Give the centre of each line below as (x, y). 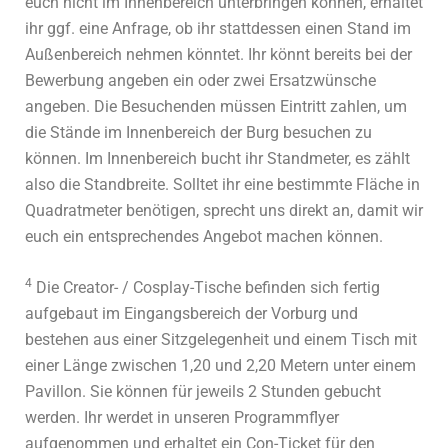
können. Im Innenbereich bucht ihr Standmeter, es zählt (217, 159)
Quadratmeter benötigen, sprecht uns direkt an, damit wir (224, 211)
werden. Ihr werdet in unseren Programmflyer (182, 418)
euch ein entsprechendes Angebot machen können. (204, 237)
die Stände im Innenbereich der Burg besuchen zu (198, 133)
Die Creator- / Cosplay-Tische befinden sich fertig (206, 288)
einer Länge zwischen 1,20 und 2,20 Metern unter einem (220, 366)
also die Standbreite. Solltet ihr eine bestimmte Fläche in (222, 185)
